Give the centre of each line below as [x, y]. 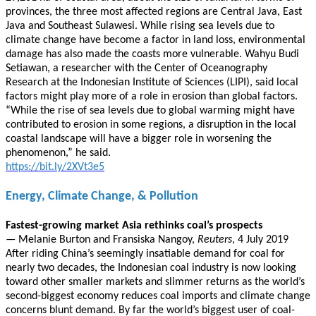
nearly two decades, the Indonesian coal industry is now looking [151, 268]
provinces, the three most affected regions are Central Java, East [154, 12]
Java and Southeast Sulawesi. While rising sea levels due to [140, 26]
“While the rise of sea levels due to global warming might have [150, 111]
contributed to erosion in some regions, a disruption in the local [151, 125]
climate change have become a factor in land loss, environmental [156, 40]
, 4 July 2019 [260, 240]
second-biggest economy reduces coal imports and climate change [158, 296]
